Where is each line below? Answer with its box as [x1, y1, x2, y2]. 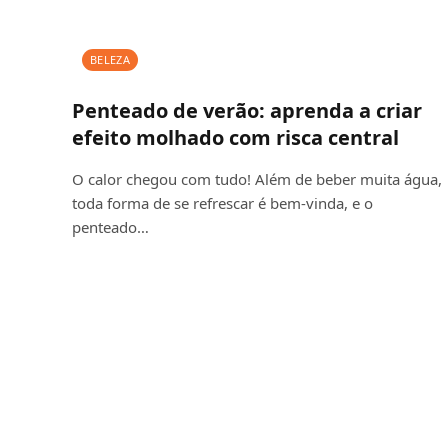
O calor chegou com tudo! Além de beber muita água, [72, 168, 442, 189]
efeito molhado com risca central [72, 123, 399, 151]
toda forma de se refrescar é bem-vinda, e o [72, 192, 373, 213]
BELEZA [90, 51, 130, 67]
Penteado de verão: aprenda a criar [72, 96, 422, 124]
